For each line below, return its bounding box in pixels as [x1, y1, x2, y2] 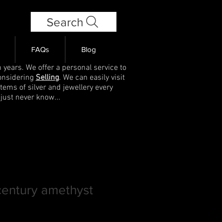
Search [46, 15, 83, 29]
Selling [36, 72, 59, 83]
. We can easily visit [59, 72, 125, 83]
